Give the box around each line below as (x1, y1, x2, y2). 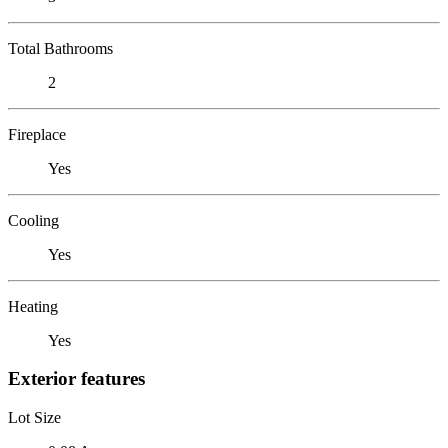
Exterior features (8, 368, 145, 390)
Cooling (8, 211, 59, 229)
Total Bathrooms (8, 39, 113, 57)
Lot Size (8, 408, 61, 426)
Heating (8, 297, 58, 315)
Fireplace (8, 125, 66, 143)
